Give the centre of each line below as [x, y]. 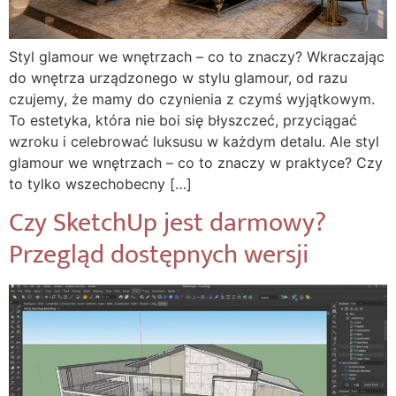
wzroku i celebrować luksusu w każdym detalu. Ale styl [194, 141]
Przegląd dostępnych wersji [159, 255]
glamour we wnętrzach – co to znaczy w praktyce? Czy [196, 162]
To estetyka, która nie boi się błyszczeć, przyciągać [183, 120]
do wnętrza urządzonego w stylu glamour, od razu [178, 77]
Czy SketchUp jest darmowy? [168, 223]
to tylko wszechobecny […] [100, 183]
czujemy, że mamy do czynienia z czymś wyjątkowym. [192, 99]
